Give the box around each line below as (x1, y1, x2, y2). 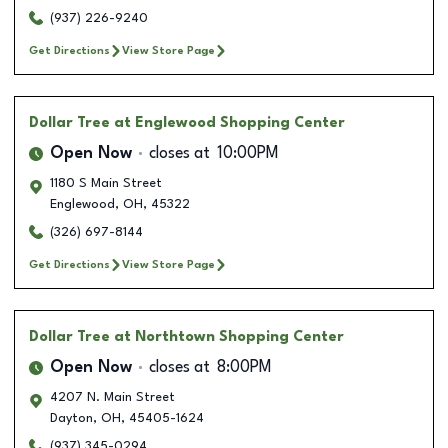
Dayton (50, 411, 93, 425)
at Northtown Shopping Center (114, 329, 344, 344)
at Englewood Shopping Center (114, 115, 345, 130)
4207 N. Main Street (50, 390, 175, 404)
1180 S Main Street (50, 176, 162, 190)
